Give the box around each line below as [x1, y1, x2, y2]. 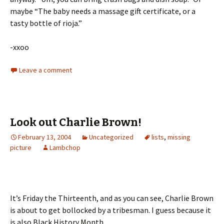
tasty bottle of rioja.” [10, 18, 82, 28]
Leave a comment [19, 65, 72, 75]
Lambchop [49, 143, 80, 152]
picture [10, 143, 31, 152]
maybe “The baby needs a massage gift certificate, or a [10, 6, 195, 16]
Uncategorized [89, 132, 133, 142]
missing [167, 132, 190, 142]
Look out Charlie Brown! [10, 115, 141, 129]
